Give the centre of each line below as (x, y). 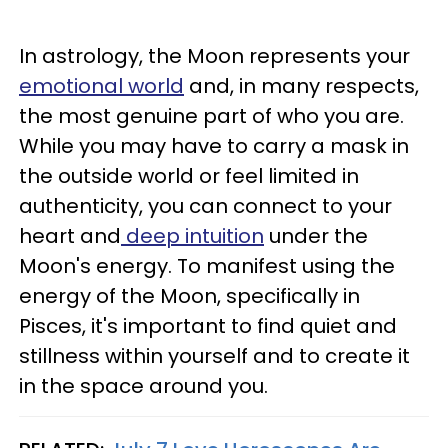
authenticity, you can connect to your (205, 205)
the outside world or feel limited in (189, 175)
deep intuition (192, 235)
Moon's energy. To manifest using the (207, 265)
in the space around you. (143, 385)
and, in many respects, (301, 85)
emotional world (101, 85)
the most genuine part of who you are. (211, 115)
